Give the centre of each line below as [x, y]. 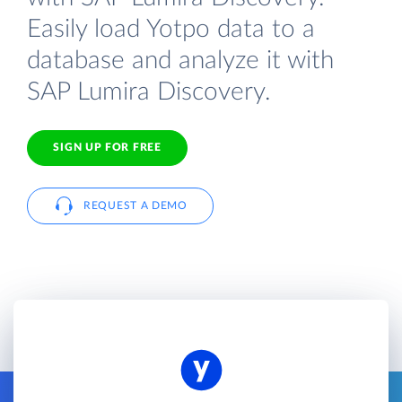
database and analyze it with [180, 60]
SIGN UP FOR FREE [107, 148]
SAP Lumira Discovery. [149, 92]
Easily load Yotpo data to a [171, 29]
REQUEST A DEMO [135, 205]
